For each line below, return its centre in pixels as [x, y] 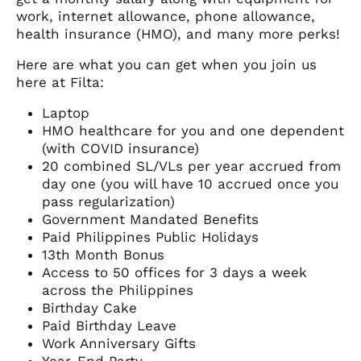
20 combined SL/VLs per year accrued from [191, 166]
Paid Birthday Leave [109, 326]
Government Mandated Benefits [150, 220]
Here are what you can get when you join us [166, 65]
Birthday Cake [89, 308]
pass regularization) [108, 202]
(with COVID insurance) [120, 149]
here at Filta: [60, 83]
